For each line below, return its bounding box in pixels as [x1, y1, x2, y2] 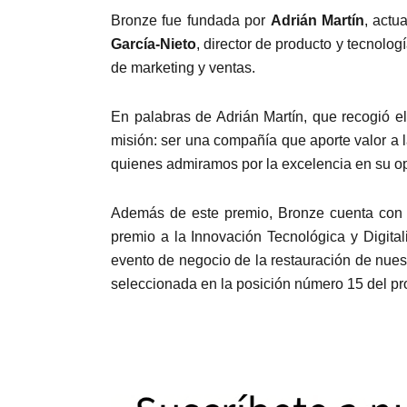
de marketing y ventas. [111, 60, 255, 75]
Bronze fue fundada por [111, 13, 271, 28]
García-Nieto [111, 36, 196, 52]
